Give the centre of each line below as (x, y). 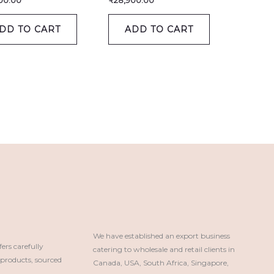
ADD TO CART (159, 29)
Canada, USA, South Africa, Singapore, (161, 262)
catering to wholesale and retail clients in (164, 249)
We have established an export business (162, 235)
